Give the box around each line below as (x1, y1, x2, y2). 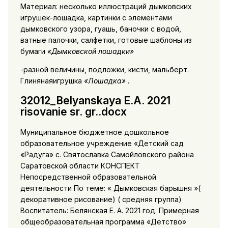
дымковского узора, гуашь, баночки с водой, (20, 24, 181, 33)
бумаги (20, 46, 47, 55)
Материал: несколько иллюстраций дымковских (20, 2, 192, 11)
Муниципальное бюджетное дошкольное (20, 127, 169, 136)
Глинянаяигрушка (20, 76, 84, 85)
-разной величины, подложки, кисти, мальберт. (20, 65, 189, 74)
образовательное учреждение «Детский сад (20, 138, 184, 148)
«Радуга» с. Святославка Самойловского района (20, 150, 194, 159)
